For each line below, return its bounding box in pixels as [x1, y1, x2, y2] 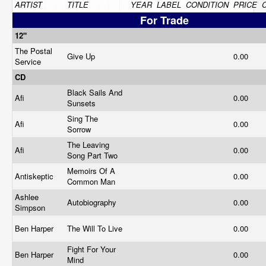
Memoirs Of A [67, 165, 115, 176]
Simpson [15, 202, 47, 213]
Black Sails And [67, 87, 122, 98]
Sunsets [67, 97, 98, 109]
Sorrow [67, 123, 93, 135]
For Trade [140, 12, 189, 28]
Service [15, 56, 43, 67]
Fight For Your [67, 243, 116, 255]
